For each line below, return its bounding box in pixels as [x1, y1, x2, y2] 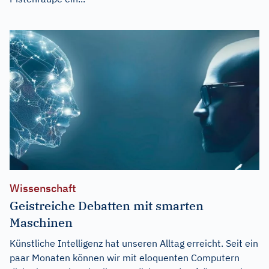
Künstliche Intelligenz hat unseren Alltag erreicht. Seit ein [10, 237, 258, 250]
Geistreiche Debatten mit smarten [10, 198, 204, 214]
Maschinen [10, 214, 73, 231]
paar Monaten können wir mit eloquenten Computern [10, 252, 240, 264]
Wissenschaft [10, 181, 76, 196]
